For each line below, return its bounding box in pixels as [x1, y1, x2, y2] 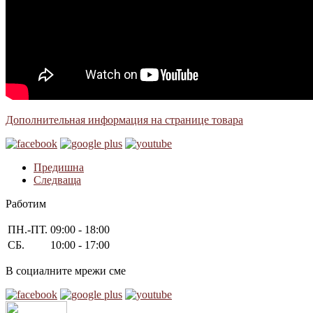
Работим [6, 198, 46, 210]
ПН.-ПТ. [8, 224, 48, 236]
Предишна [34, 161, 84, 174]
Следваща [34, 174, 81, 187]
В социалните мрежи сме [6, 265, 126, 277]
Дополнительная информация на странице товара [6, 114, 243, 126]
